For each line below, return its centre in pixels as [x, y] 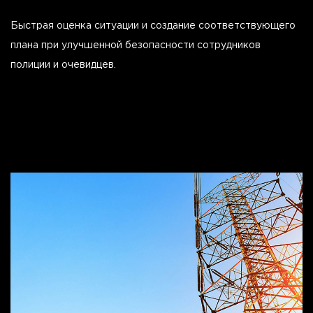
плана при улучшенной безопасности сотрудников [136, 45]
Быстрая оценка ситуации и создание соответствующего [153, 26]
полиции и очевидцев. [63, 65]
